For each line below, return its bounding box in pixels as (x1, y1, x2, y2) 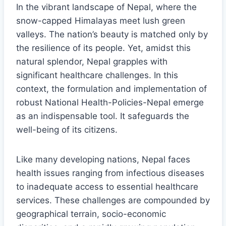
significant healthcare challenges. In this (16, 70, 178, 80)
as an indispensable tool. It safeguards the (16, 110, 189, 121)
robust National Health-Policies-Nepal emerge (16, 97, 204, 107)
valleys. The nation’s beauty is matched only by (16, 29, 208, 39)
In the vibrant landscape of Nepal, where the (16, 2, 197, 12)
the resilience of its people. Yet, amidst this (16, 42, 191, 53)
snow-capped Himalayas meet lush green (16, 15, 185, 26)
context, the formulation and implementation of (16, 83, 207, 94)
